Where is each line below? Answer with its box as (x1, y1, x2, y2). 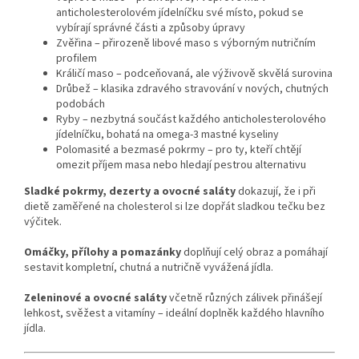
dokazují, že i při (236, 183, 316, 200)
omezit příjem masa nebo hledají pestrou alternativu (56, 156, 306, 173)
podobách (56, 95, 105, 112)
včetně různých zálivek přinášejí (167, 289, 322, 306)
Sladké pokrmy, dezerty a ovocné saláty (24, 183, 236, 200)
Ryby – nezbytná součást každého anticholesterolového (56, 111, 326, 127)
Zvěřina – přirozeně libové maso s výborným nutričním (56, 34, 316, 51)
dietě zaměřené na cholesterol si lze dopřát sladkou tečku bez (24, 198, 325, 215)
